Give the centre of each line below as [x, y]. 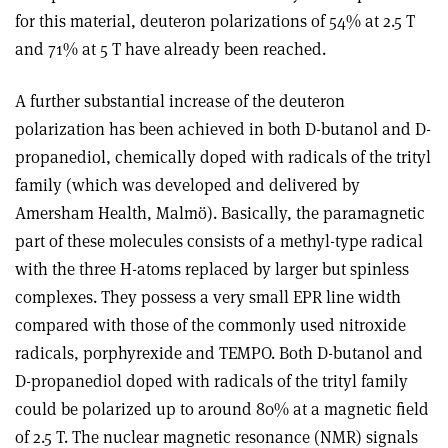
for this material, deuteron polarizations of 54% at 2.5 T [215, 21]
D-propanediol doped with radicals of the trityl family [211, 381]
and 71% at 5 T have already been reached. [170, 49]
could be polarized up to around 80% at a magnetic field [222, 409]
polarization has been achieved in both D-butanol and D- [223, 129]
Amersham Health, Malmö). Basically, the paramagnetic [220, 213]
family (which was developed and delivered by [187, 185]
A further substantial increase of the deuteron [180, 101]
